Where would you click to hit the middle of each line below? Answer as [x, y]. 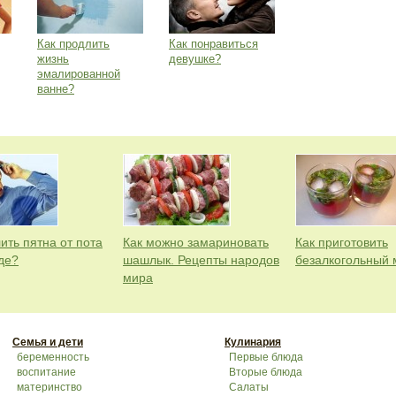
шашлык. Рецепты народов [201, 260]
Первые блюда [266, 357]
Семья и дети [48, 342]
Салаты [249, 387]
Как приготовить [342, 242]
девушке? [195, 59]
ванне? [56, 89]
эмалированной [79, 74]
